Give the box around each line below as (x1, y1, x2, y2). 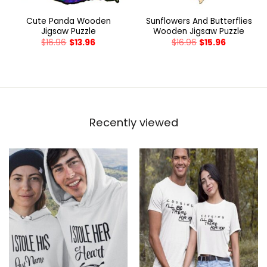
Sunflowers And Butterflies (145, 15, 252, 27)
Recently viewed (89, 115, 178, 131)
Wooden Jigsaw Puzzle (153, 26, 244, 38)
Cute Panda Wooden (26, 15, 111, 27)
